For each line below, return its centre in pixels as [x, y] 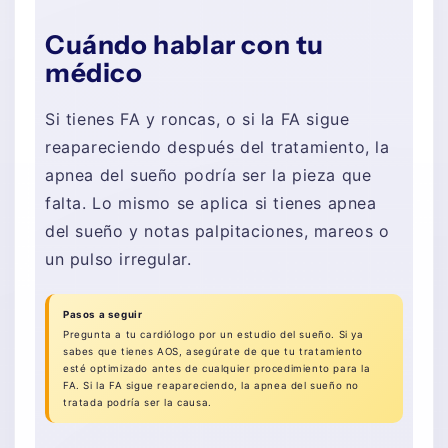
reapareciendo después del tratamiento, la [217, 146]
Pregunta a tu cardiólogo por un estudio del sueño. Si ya [213, 335]
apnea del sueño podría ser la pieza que [208, 174]
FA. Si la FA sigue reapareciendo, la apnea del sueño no [211, 386]
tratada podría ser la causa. [137, 403]
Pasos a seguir [103, 315]
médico [94, 72]
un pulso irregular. [118, 258]
